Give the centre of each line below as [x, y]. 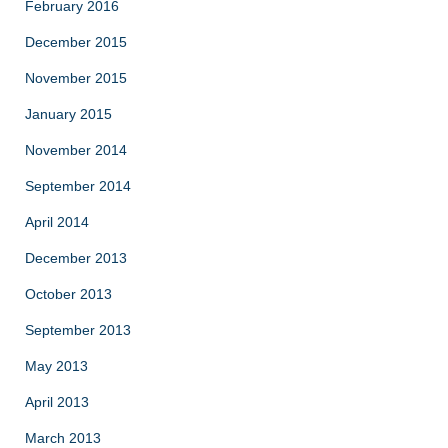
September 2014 [78, 185]
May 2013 [56, 365]
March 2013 [63, 437]
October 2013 [68, 293]
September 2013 [78, 329]
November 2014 [76, 149]
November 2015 [76, 77]
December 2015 [76, 41]
